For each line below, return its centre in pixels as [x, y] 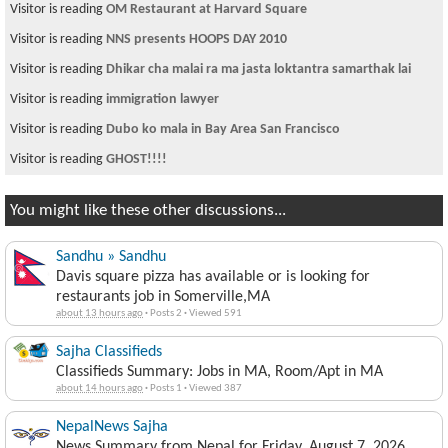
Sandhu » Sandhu [111, 257]
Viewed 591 [214, 313]
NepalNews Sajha [112, 427]
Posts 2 [166, 313]
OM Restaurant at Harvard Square [206, 9]
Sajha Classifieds [109, 352]
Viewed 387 [214, 388]
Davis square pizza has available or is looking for [213, 277]
